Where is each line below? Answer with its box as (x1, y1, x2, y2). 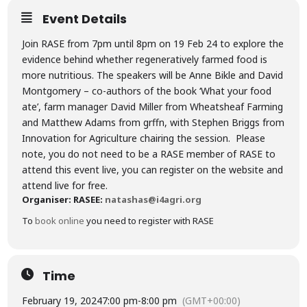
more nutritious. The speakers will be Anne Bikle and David (22, 69, 284, 82)
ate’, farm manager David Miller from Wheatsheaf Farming (22, 100, 284, 113)
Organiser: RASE (22, 193, 96, 206)
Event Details (42, 10, 127, 27)
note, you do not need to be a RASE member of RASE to (22, 147, 276, 160)
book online (35, 214, 85, 227)
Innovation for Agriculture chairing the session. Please (22, 132, 266, 145)
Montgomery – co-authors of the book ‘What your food (22, 84, 272, 97)
